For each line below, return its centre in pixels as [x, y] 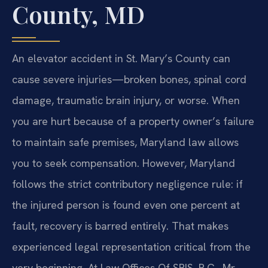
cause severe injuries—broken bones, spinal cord [129, 79]
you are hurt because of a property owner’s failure [133, 121]
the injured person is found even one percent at [126, 205]
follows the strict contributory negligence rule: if [127, 184]
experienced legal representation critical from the [131, 246]
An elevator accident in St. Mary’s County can [121, 58]
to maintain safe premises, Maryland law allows [125, 142]
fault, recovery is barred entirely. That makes [120, 226]
